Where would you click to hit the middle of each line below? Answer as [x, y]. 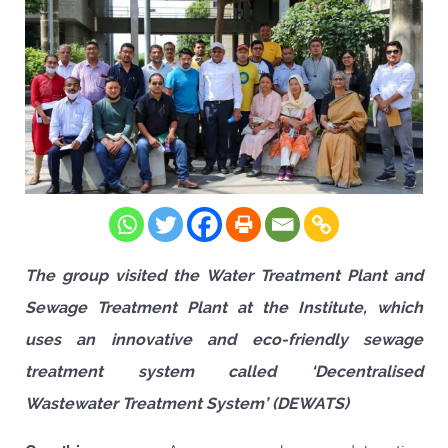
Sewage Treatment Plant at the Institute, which [224, 307]
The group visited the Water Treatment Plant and [224, 275]
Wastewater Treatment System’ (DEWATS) [187, 403]
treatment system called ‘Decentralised [224, 371]
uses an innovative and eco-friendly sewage [224, 339]
